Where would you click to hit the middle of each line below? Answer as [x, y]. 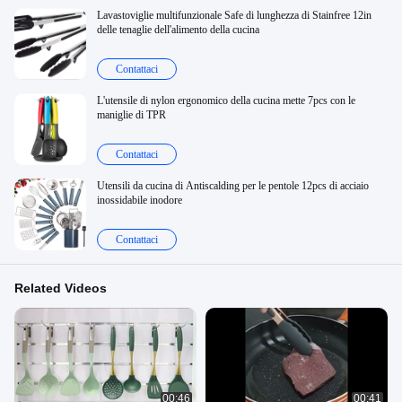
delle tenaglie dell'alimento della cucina [178, 30]
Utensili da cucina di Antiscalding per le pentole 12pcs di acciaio [233, 186]
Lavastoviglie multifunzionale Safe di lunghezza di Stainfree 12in [234, 15]
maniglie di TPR [131, 115]
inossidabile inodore [140, 200]
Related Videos [61, 288]
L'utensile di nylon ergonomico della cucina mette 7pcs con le [226, 100]
